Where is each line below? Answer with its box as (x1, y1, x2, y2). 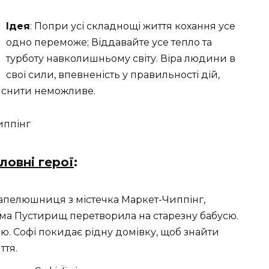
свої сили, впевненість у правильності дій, (6, 69, 220, 81)
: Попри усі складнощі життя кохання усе (30, 20, 235, 32)
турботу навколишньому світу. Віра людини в (6, 53, 235, 65)
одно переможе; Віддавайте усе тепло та (6, 37, 212, 49)
